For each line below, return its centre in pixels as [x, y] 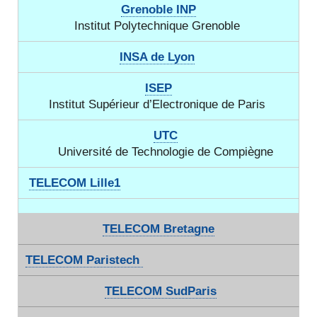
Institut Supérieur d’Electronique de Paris [157, 104]
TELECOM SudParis [160, 291]
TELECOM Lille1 [75, 183]
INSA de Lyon [157, 57]
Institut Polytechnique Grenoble [157, 26]
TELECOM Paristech [84, 260]
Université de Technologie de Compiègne [166, 152]
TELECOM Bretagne [158, 229]
